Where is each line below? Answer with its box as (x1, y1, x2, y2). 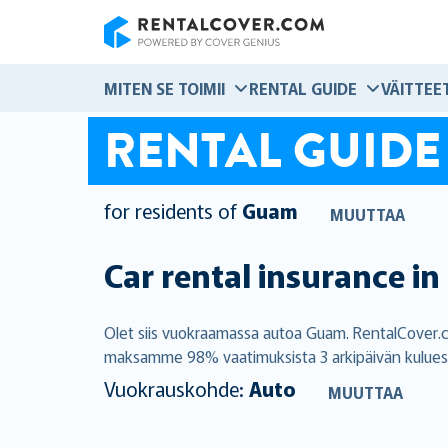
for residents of (104, 196, 237, 226)
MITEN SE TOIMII (104, 76, 225, 100)
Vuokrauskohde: (104, 373, 249, 403)
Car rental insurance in (104, 251, 440, 297)
